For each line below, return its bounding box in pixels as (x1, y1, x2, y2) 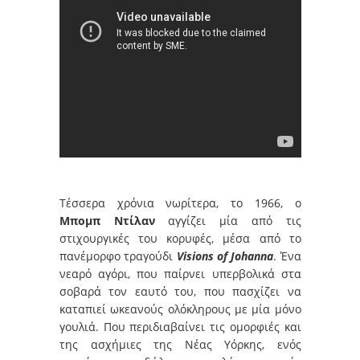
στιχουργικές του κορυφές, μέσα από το (59, 230, 301, 246)
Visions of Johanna (176, 247, 274, 264)
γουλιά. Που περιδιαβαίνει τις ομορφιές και (59, 318, 301, 334)
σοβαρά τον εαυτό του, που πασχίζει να (59, 283, 301, 299)
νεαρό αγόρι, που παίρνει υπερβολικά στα (59, 265, 301, 281)
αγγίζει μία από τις (154, 212, 301, 228)
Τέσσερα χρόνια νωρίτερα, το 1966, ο (59, 194, 301, 211)
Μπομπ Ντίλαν (59, 212, 155, 228)
